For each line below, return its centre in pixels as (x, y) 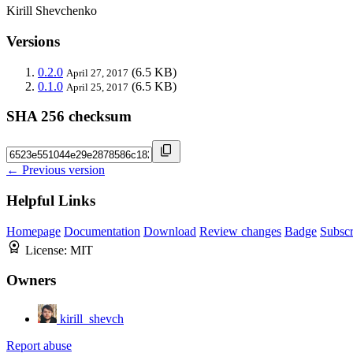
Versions (33, 42)
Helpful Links (51, 200)
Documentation (102, 231)
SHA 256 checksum (69, 117)
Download (170, 231)
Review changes (240, 231)
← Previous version (56, 170)
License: (48, 250)
